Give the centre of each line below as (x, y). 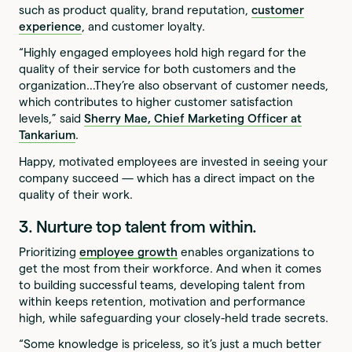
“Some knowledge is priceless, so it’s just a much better (170, 343)
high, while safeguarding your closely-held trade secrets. (174, 317)
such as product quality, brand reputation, (136, 10)
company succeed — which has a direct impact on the (167, 178)
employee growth (129, 251)
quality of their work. (76, 194)
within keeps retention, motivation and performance (163, 301)
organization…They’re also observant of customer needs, (174, 86)
